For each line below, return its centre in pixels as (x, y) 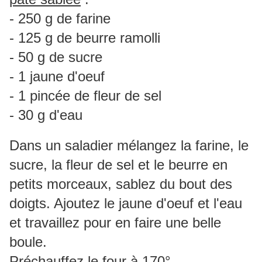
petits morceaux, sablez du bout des (121, 184)
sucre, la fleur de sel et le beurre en (118, 165)
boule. (28, 242)
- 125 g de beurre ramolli (85, 38)
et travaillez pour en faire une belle (115, 223)
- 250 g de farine (60, 19)
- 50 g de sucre (56, 57)
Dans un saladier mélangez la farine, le (129, 146)
